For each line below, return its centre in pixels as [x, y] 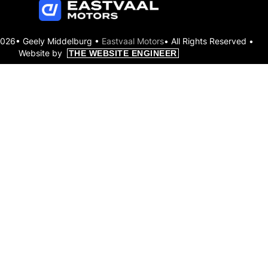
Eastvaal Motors [133, 41]
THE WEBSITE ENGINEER [123, 54]
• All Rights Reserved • [208, 41]
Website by [42, 53]
